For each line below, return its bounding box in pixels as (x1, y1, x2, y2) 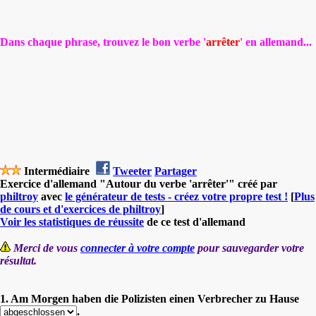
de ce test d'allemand (144, 215, 245, 228)
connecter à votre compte (80, 241, 195, 254)
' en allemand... (240, 35, 312, 48)
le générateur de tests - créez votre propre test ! (65, 190, 288, 202)
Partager (154, 164, 197, 177)
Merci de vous (13, 241, 80, 254)
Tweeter (113, 164, 152, 177)
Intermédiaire (21, 164, 92, 177)
